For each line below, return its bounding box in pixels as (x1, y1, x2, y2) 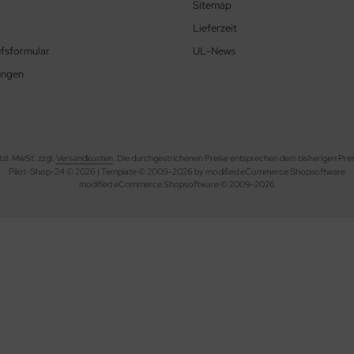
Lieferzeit (193, 21, 237, 36)
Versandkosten (55, 153, 113, 164)
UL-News (193, 44, 235, 58)
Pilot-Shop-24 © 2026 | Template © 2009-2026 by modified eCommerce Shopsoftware (9, 166, 345, 178)
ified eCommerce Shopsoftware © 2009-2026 (96, 179, 275, 190)
